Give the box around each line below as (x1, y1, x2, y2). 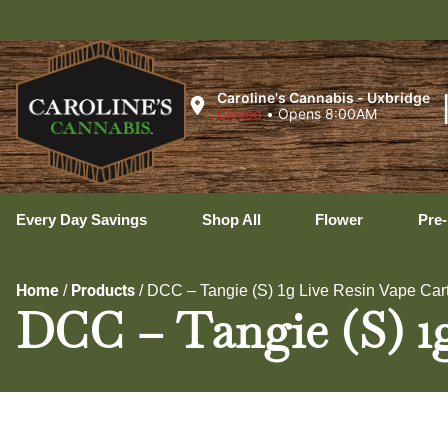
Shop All (201, 211, 261, 228)
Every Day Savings (16, 211, 147, 228)
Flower (315, 211, 363, 228)
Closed (216, 104, 262, 122)
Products (71, 281, 135, 300)
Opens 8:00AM (277, 104, 377, 122)
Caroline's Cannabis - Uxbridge (216, 88, 430, 106)
